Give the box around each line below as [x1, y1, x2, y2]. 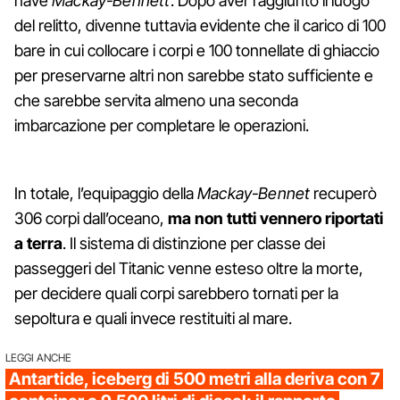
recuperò [310, 183, 378, 203]
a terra [14, 233, 62, 253]
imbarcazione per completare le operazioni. [14, 115, 309, 135]
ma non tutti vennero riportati [168, 208, 383, 228]
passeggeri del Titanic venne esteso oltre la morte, [14, 258, 363, 278]
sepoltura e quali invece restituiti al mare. [14, 308, 292, 328]
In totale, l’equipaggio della [14, 183, 197, 203]
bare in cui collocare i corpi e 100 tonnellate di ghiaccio [14, 40, 379, 60]
